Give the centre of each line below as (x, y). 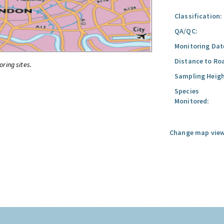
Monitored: (192, 101)
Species (187, 91)
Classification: (198, 16)
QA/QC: (186, 31)
